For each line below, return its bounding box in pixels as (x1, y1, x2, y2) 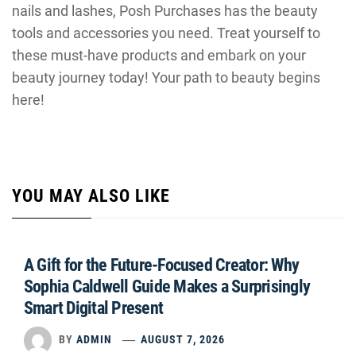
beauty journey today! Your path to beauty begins (12, 69, 320, 86)
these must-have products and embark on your (12, 47, 306, 64)
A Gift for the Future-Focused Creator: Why (24, 255, 300, 275)
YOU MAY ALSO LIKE (12, 186, 170, 206)
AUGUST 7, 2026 (141, 333, 226, 346)
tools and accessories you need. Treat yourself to (12, 25, 320, 41)
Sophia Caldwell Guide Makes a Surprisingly (24, 277, 311, 296)
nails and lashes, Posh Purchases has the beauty (12, 2, 318, 19)
